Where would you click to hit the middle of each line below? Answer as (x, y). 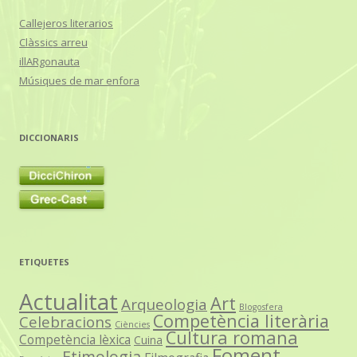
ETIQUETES (44, 261)
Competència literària (241, 320)
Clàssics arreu (53, 42)
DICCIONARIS (49, 137)
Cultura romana (232, 337)
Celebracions (65, 321)
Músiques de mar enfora (79, 80)
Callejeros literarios (66, 23)
